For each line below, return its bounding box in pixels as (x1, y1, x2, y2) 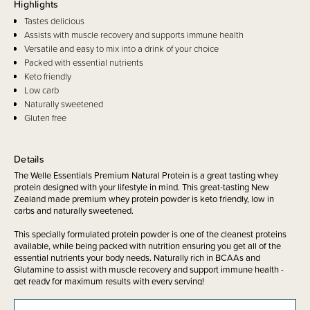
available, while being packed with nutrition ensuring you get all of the (14, 239, 281, 253)
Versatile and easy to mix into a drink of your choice (24, 42, 219, 55)
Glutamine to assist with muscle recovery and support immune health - (14, 262, 284, 276)
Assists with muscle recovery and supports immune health (24, 28, 244, 42)
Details (14, 152, 44, 166)
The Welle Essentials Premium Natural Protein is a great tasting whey (14, 168, 278, 182)
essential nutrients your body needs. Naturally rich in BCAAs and (14, 250, 260, 264)
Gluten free (24, 111, 66, 125)
